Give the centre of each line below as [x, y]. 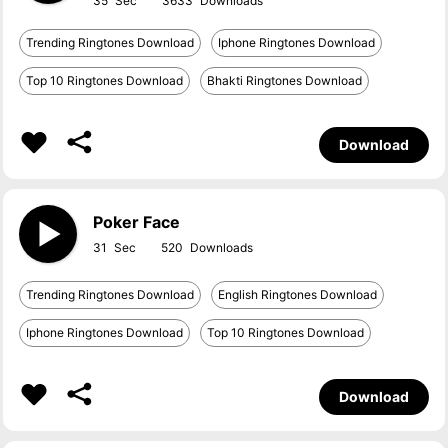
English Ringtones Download [298, 294]
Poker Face [137, 222]
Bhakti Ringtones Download [285, 80]
